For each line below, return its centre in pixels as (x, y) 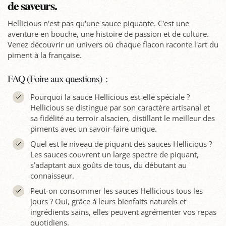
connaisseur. (52, 176)
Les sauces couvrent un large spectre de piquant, (114, 154)
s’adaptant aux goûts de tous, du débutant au (108, 165)
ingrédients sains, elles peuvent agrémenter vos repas (123, 212)
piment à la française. (45, 55)
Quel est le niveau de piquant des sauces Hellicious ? (121, 144)
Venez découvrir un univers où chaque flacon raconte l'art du (113, 44)
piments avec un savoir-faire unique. (93, 129)
